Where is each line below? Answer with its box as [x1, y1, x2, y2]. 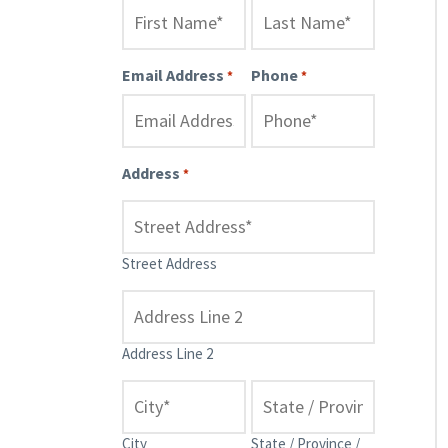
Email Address [122, 64, 224, 85]
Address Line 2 [122, 343, 213, 363]
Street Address [122, 253, 217, 273]
